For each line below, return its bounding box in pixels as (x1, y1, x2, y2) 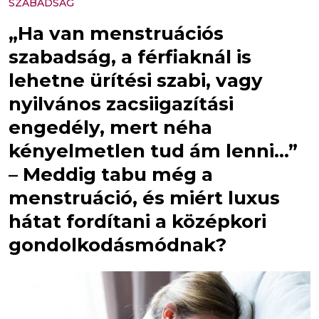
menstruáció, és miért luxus (9, 187, 280, 209)
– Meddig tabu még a (9, 163, 213, 186)
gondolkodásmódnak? (9, 234, 226, 256)
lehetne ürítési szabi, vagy (9, 69, 263, 92)
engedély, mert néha (9, 116, 212, 139)
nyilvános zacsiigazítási (9, 93, 234, 115)
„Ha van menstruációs (9, 22, 224, 45)
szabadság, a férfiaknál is (9, 46, 251, 68)
